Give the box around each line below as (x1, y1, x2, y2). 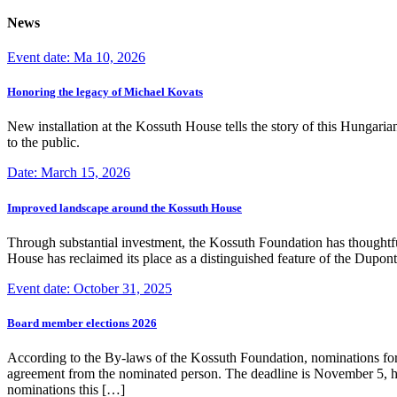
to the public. (7, 135, 80, 151)
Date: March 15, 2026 (7, 165, 130, 181)
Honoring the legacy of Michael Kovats (7, 85, 203, 99)
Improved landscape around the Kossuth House (7, 200, 242, 214)
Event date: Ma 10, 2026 (7, 50, 145, 66)
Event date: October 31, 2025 (7, 280, 172, 296)
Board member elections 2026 (7, 315, 157, 330)
